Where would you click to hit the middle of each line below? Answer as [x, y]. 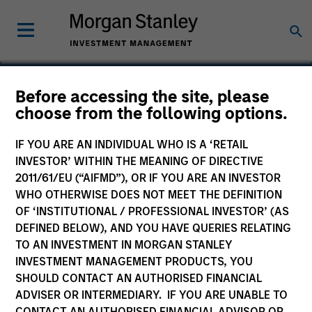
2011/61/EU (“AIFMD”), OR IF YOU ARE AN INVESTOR [148, 178]
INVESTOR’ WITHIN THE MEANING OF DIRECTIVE [140, 161]
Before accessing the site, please [142, 96]
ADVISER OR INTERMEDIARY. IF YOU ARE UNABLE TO [152, 295]
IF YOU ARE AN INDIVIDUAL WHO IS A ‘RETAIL [132, 145]
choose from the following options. [152, 113]
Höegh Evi [64, 119]
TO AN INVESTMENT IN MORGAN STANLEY [124, 245]
